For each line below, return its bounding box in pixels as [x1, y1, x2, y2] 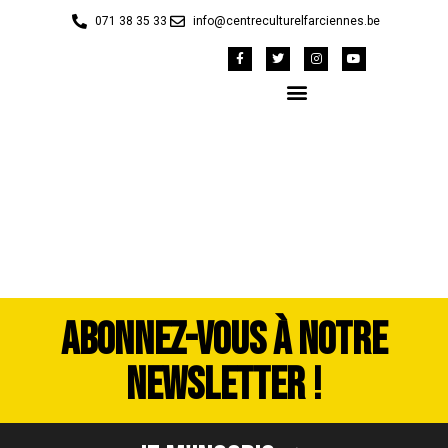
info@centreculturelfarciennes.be [193, 14, 381, 28]
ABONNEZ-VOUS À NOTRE [61, 313, 387, 369]
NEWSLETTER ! [126, 358, 322, 414]
